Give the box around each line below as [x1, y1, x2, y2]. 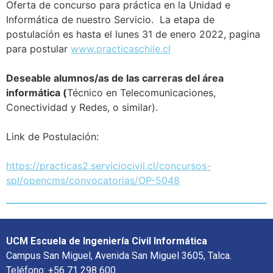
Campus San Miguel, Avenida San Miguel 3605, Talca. [6, 249, 232, 261]
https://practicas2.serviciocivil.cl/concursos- [6, 159, 211, 172]
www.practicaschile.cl [71, 42, 171, 55]
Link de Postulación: [6, 130, 99, 143]
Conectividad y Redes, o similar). [6, 101, 161, 113]
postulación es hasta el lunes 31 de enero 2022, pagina [6, 27, 260, 40]
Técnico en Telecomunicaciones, [67, 86, 216, 99]
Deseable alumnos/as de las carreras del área [6, 71, 224, 84]
